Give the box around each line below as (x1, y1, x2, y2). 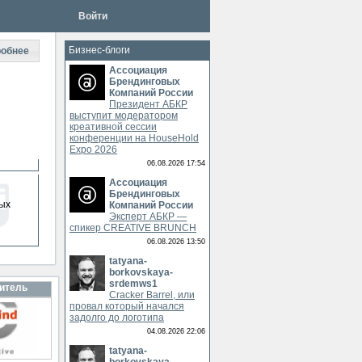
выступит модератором (69, 110, 178, 121)
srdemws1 (109, 278, 158, 289)
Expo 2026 (69, 144, 117, 155)
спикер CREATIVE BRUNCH (69, 222, 196, 234)
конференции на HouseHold (69, 133, 199, 144)
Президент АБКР (109, 99, 187, 110)
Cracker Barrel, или (109, 289, 195, 301)
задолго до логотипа (69, 312, 164, 323)
